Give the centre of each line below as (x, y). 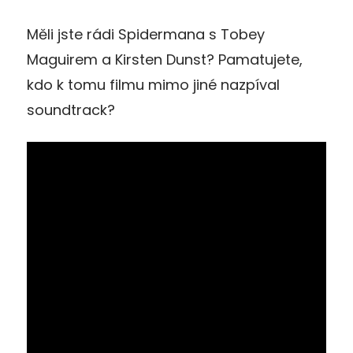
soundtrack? (71, 110)
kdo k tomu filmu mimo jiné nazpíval (153, 84)
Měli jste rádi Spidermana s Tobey (146, 34)
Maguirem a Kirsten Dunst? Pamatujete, (165, 59)
